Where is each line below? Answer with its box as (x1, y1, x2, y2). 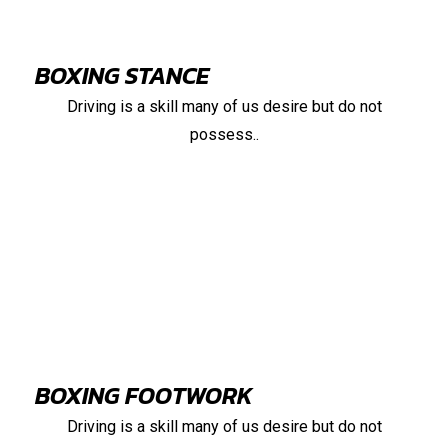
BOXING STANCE (35, 58, 209, 94)
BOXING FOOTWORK (35, 378, 253, 414)
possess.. (189, 125, 259, 145)
